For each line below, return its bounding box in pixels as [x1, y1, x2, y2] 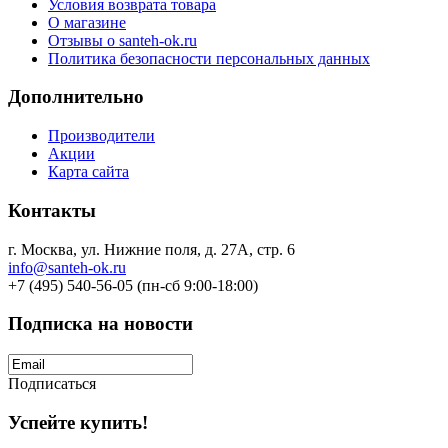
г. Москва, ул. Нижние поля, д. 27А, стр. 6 [8, 240, 295, 258]
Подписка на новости [8, 313, 193, 335]
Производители [48, 127, 155, 145]
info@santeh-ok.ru [8, 258, 126, 276]
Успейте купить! [8, 411, 148, 433]
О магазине [48, 13, 126, 31]
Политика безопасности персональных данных [48, 49, 370, 67]
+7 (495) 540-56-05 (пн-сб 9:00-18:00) [8, 276, 258, 294]
